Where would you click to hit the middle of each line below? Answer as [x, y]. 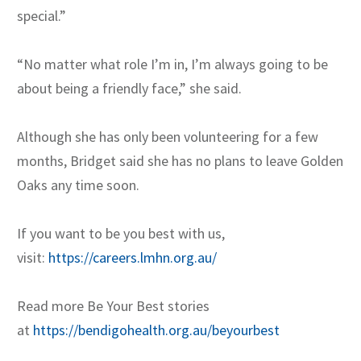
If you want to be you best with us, [121, 234]
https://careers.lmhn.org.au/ [133, 258]
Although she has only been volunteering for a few [168, 137]
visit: [33, 258]
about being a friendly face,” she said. [129, 89]
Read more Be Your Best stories [113, 306]
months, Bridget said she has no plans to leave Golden [180, 161]
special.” [41, 16]
